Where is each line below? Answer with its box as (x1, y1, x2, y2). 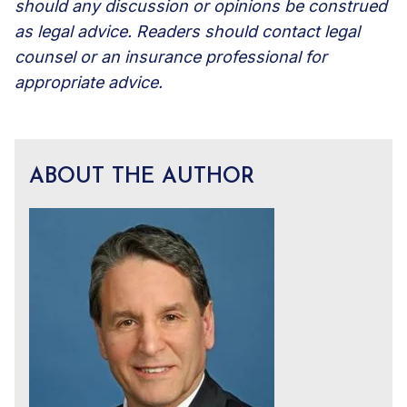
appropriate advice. (15, 72, 163, 92)
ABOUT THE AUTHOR (29, 165, 254, 188)
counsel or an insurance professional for (15, 46, 327, 66)
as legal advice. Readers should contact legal (15, 21, 360, 41)
